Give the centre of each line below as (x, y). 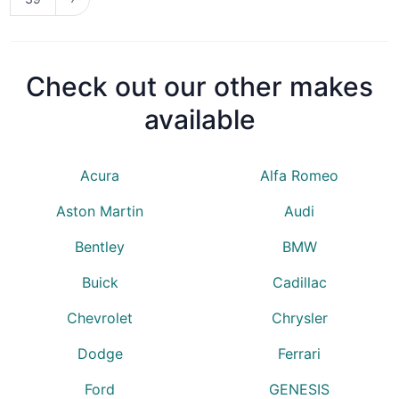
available (199, 119)
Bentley (100, 246)
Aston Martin (100, 211)
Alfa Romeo (299, 175)
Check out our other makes (199, 86)
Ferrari (299, 353)
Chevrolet (100, 318)
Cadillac (299, 282)
